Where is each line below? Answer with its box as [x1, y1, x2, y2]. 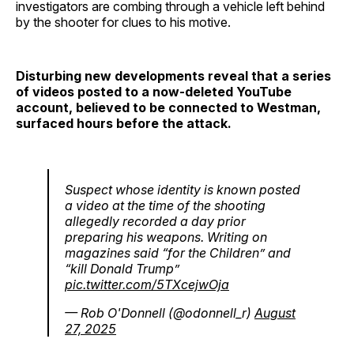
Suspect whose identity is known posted [65, 182, 300, 198]
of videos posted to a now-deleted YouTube [16, 84, 292, 100]
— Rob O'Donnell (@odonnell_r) [65, 305, 254, 321]
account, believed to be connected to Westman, [16, 100, 321, 115]
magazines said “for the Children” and [65, 245, 291, 261]
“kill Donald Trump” [65, 261, 179, 277]
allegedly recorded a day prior [65, 213, 246, 229]
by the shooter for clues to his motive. [16, 14, 231, 30]
